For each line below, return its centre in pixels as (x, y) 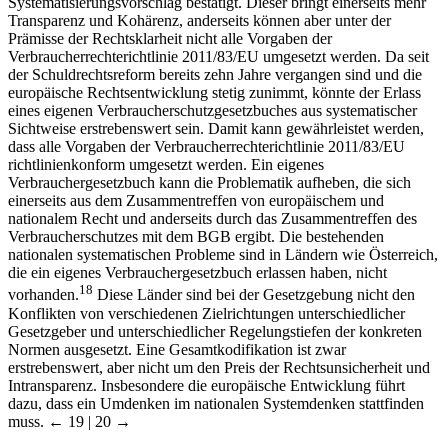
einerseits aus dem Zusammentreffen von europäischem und (196, 201)
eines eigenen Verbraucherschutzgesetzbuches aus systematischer (212, 111)
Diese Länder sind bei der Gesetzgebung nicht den (254, 295)
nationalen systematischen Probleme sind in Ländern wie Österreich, (223, 255)
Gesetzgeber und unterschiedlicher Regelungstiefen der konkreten (215, 331)
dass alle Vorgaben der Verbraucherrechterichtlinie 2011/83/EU (206, 147)
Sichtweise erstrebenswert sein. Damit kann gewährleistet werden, (216, 129)
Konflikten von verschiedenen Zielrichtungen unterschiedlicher (206, 313)
